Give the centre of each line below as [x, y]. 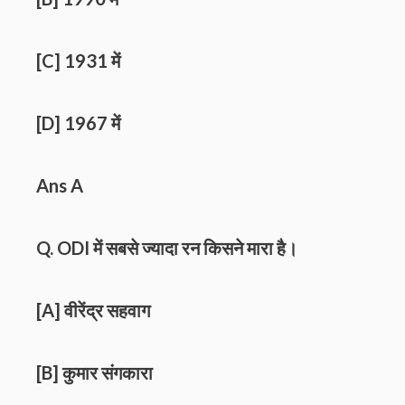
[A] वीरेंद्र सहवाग [93, 311]
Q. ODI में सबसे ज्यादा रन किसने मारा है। [167, 248]
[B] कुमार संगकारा [94, 373]
